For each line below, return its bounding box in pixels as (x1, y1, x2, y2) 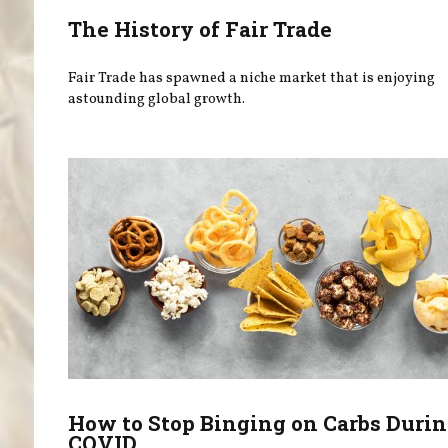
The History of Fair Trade (68, 14, 333, 43)
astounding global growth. (68, 89, 246, 110)
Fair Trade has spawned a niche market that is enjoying (68, 68, 436, 89)
